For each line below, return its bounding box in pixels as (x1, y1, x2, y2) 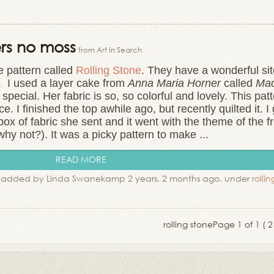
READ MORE (56, 154, 106, 165)
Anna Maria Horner (128, 77, 221, 89)
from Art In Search (78, 45, 142, 55)
